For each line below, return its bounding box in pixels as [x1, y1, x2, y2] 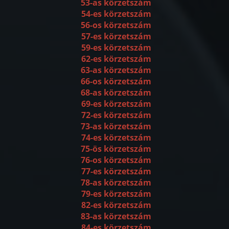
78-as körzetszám [81, 177, 151, 189]
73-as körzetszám [81, 121, 151, 132]
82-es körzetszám [81, 199, 151, 211]
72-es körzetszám [81, 109, 151, 121]
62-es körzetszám [81, 53, 151, 65]
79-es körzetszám [81, 188, 151, 200]
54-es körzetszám [81, 8, 151, 20]
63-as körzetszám [81, 64, 151, 76]
